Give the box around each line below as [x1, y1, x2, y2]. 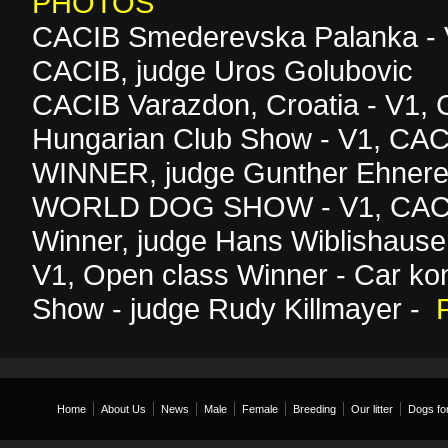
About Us [101, 403, 146, 415]
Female [242, 403, 278, 415]
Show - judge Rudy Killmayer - [32, 292, 436, 325]
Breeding [293, 403, 336, 415]
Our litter [351, 403, 393, 415]
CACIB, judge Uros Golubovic [32, 54, 413, 87]
